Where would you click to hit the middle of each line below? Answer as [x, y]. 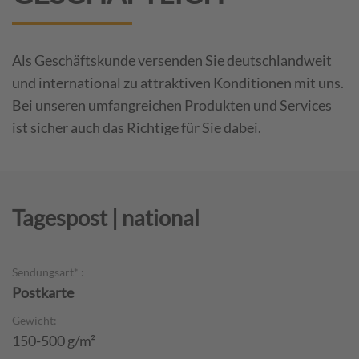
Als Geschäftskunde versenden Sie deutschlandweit [172, 60]
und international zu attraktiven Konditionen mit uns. [178, 82]
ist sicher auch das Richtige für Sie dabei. [137, 127]
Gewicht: [34, 320]
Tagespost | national [106, 217]
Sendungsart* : [48, 272]
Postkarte [43, 292]
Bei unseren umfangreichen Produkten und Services [172, 105]
